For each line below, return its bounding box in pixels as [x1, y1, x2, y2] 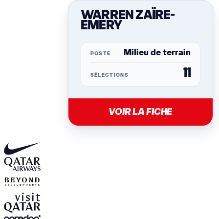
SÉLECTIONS [90, 73, 129, 78]
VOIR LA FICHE [109, 108, 173, 116]
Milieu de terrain [123, 49, 191, 57]
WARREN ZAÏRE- [81, 10, 175, 22]
